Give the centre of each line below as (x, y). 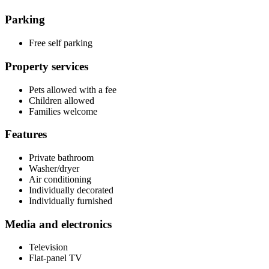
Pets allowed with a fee (73, 89)
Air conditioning (60, 180)
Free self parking (61, 43)
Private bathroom (61, 158)
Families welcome (63, 111)
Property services (47, 66)
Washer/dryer (54, 169)
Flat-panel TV (56, 258)
